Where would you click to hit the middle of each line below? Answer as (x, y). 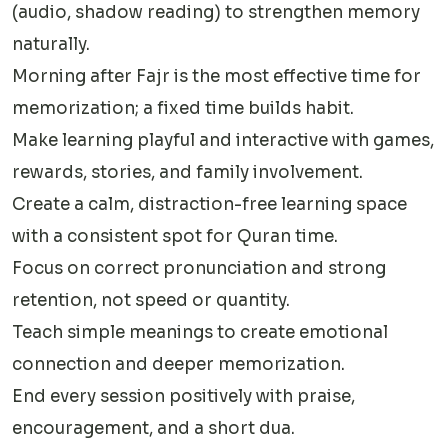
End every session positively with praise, (183, 396)
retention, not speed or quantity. (151, 300)
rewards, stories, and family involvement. (187, 172)
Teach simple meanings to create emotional (200, 332)
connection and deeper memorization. (178, 364)
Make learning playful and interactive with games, (223, 140)
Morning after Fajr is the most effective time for (216, 76)
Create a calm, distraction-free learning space (209, 204)
